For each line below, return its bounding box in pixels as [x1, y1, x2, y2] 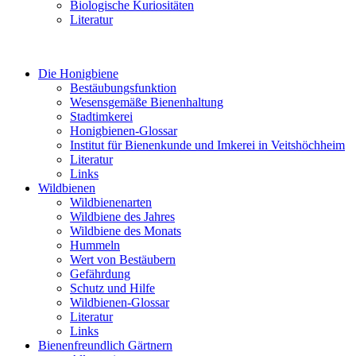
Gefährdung [70, 267, 130, 281]
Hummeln [70, 238, 120, 252]
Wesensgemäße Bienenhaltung [70, 95, 223, 109]
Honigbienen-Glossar [70, 124, 177, 137]
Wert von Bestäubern [70, 253, 176, 266]
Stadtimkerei [70, 110, 133, 123]
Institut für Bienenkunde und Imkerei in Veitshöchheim [70, 138, 345, 152]
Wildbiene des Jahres [70, 210, 175, 223]
